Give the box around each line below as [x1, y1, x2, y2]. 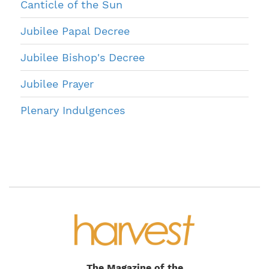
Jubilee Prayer [20, 77, 94, 90]
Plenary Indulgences [20, 103, 125, 116]
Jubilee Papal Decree [20, 24, 130, 37]
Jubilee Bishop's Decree [20, 50, 145, 64]
